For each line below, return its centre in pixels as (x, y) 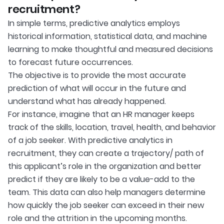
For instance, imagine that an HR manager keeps (101, 114)
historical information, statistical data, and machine (107, 36)
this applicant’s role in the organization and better (105, 166)
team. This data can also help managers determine (107, 192)
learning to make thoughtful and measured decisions (110, 49)
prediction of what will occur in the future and (97, 88)
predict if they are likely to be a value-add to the (101, 179)
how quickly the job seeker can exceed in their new (106, 205)
